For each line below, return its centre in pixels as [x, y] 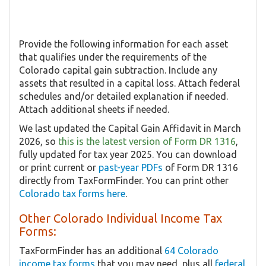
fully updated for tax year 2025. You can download [128, 155]
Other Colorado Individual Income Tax [121, 218]
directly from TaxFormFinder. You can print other [124, 181]
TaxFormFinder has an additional [92, 251]
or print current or [59, 168]
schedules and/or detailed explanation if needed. [123, 96]
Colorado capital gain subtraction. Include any [118, 70]
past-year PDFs [131, 168]
